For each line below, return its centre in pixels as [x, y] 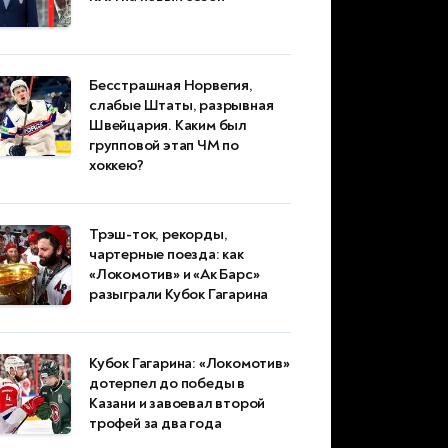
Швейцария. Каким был [168, 126]
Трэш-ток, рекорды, [158, 235]
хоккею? [116, 166]
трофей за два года [155, 424]
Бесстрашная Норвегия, [171, 86]
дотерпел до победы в [167, 384]
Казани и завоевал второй [177, 404]
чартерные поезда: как [166, 255]
